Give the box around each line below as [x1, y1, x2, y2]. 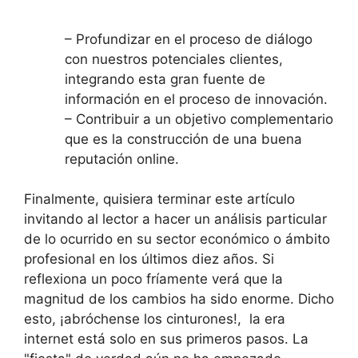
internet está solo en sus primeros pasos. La [24, 331, 308, 347]
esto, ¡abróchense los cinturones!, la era [24, 311, 285, 327]
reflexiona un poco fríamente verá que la [24, 271, 283, 287]
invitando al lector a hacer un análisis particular [24, 211, 327, 227]
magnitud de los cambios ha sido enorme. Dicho [24, 291, 334, 307]
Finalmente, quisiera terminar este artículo [24, 191, 295, 207]
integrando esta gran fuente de [65, 70, 265, 87]
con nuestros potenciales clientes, [65, 50, 283, 67]
